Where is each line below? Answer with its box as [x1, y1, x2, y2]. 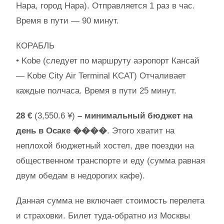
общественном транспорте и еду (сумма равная [16, 156, 205, 165]
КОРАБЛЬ [16, 41, 54, 50]
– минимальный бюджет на [77, 111, 192, 120]
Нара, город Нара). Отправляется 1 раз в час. [16, 1, 195, 10]
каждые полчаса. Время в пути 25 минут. [16, 86, 176, 95]
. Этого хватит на [107, 126, 174, 135]
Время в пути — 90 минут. [16, 16, 119, 25]
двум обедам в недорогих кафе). [16, 171, 145, 180]
